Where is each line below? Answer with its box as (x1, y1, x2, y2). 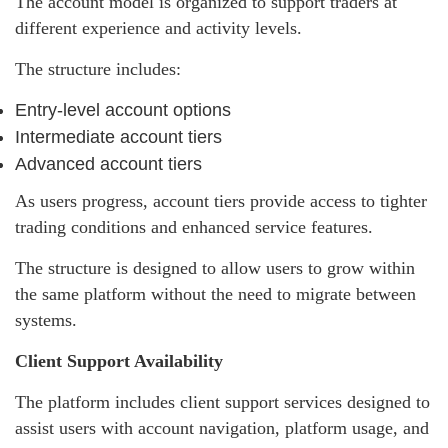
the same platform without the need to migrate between (15, 284, 416, 305)
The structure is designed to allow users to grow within (15, 258, 415, 279)
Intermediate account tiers (15, 127, 222, 148)
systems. (15, 310, 77, 331)
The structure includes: (15, 59, 181, 80)
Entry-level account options (15, 100, 231, 121)
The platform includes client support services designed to (15, 392, 430, 413)
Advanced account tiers (15, 154, 202, 175)
